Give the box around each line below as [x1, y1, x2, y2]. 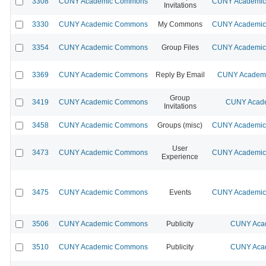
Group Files [161, 43, 199, 52]
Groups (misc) [157, 121, 202, 129]
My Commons [157, 20, 202, 28]
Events [169, 188, 191, 197]
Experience [161, 152, 198, 161]
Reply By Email [155, 70, 205, 79]
